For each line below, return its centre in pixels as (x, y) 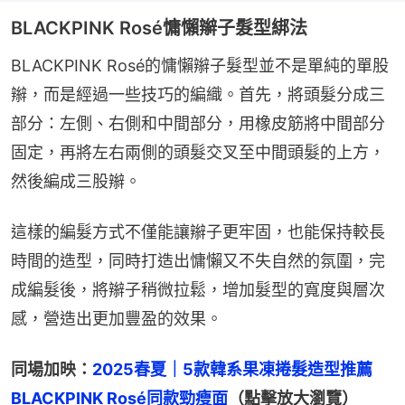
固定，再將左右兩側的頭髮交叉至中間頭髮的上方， (198, 152)
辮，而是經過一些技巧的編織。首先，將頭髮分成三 (198, 94)
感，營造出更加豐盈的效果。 (117, 318)
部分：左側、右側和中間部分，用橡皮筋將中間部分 (198, 123)
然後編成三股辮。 (76, 181)
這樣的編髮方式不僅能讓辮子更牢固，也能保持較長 (198, 231)
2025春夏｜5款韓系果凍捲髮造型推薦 (240, 369)
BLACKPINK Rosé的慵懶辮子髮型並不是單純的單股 (200, 65)
